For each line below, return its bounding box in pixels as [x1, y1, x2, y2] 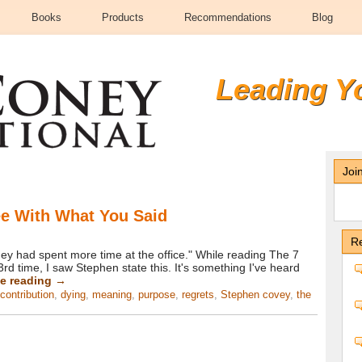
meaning [92, 288, 132, 301]
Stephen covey [221, 288, 290, 301]
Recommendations [184, 11, 271, 23]
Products [102, 11, 144, 23]
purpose [138, 288, 175, 301]
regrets [182, 288, 214, 301]
